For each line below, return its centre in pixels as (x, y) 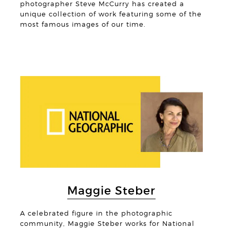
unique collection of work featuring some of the (111, 14)
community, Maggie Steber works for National (107, 223)
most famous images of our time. (83, 25)
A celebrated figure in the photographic (96, 213)
